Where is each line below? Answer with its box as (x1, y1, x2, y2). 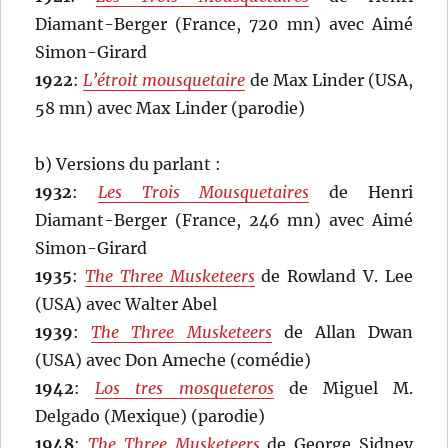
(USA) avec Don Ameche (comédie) (35, 350, 312, 371)
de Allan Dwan (271, 322, 413, 343)
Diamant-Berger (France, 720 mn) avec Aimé (35, 14, 413, 35)
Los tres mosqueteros (95, 378, 274, 399)
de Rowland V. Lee (254, 266, 413, 287)
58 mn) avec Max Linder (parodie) (35, 98, 306, 119)
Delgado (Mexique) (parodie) (35, 406, 266, 427)
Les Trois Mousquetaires (97, 182, 310, 203)
